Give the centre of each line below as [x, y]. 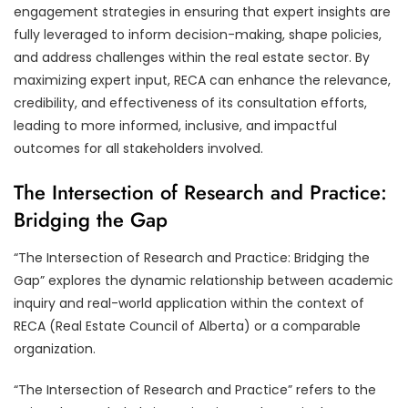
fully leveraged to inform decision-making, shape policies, [198, 34]
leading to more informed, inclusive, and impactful [175, 125]
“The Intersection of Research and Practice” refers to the [195, 389]
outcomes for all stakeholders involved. [138, 148]
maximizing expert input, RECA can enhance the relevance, [202, 80]
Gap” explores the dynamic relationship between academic [204, 280]
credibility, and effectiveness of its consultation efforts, [190, 102]
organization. [55, 348]
